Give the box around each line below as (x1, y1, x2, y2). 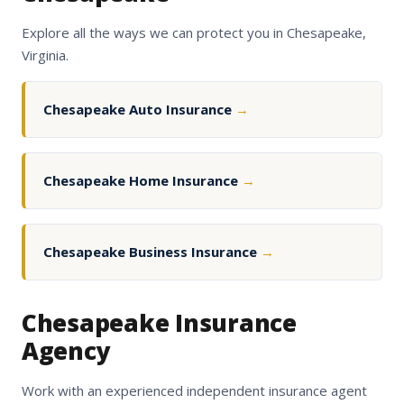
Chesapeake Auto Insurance (43, 100, 235, 119)
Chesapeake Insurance (22, 307, 297, 340)
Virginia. (22, 46, 69, 65)
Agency (22, 335, 111, 368)
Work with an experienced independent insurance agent (22, 381, 367, 400)
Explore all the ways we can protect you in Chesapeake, (22, 23, 366, 42)
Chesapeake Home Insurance (43, 171, 242, 190)
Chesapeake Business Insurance (43, 243, 261, 262)
